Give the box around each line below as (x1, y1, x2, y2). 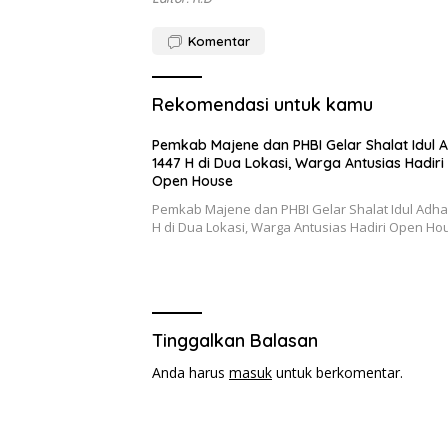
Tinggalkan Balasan (152, 328, 318, 352)
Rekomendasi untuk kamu (152, 92, 373, 116)
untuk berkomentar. (272, 362, 403, 382)
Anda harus (152, 362, 229, 382)
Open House (152, 171, 233, 190)
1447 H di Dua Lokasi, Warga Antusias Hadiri (152, 153, 444, 172)
